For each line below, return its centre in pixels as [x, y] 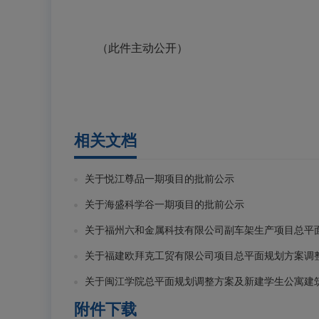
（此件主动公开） [131, 48]
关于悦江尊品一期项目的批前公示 [159, 179]
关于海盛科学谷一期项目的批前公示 [164, 205]
